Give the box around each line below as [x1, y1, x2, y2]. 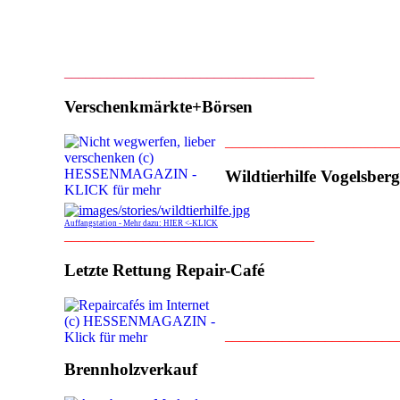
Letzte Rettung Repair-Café [64, 261, 264, 280]
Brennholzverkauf [64, 360, 197, 379]
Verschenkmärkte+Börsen [64, 97, 253, 117]
